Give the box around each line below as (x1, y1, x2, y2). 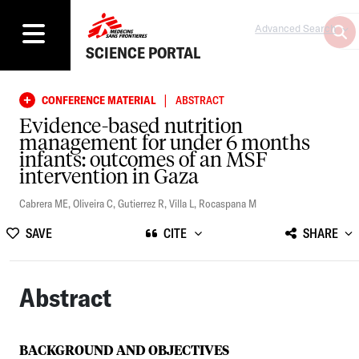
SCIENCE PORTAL (86, 42, 201, 63)
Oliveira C (73, 196, 113, 211)
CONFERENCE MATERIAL (42, 92, 155, 107)
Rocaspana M (199, 196, 256, 211)
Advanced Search (255, 22, 337, 35)
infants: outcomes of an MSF (19, 150, 268, 171)
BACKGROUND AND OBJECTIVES (19, 344, 229, 357)
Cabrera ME (19, 196, 68, 211)
